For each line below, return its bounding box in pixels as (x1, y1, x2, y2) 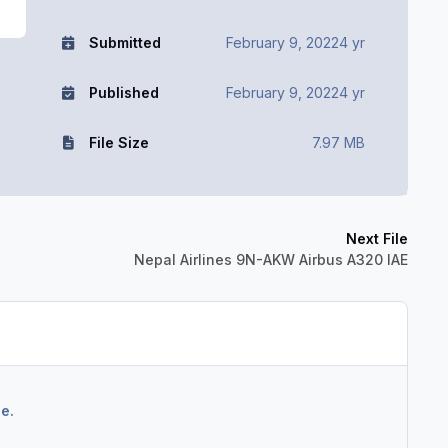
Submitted (88, 34, 161, 52)
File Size (88, 134, 149, 152)
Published (88, 84, 159, 102)
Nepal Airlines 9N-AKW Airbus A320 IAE (134, 250, 408, 268)
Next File (346, 229, 408, 247)
